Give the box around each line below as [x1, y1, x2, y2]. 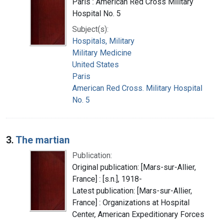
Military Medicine [72, 48, 132, 57]
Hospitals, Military [72, 36, 135, 46]
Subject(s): [72, 24, 109, 34]
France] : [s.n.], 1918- [72, 174, 142, 184]
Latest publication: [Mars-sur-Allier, [72, 186, 192, 195]
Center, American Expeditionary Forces [72, 209, 204, 219]
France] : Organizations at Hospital [72, 197, 190, 207]
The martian [16, 134, 70, 146]
